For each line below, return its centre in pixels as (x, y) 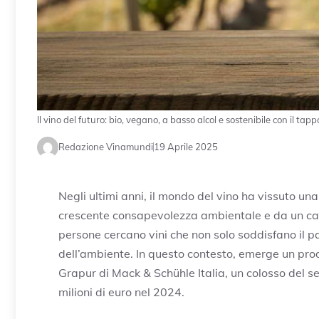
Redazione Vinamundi (106, 147)
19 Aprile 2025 (186, 147)
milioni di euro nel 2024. (121, 292)
